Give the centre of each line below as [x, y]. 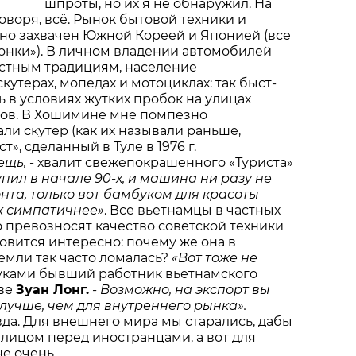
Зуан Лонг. [52, 289]
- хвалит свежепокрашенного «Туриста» [161, 162]
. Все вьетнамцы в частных [192, 210]
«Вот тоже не [215, 257]
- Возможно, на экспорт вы [181, 289]
